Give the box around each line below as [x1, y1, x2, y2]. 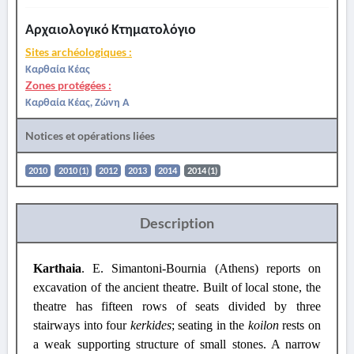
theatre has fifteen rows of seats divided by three [33, 299, 321, 313]
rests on [278, 318, 322, 332]
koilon [247, 318, 279, 332]
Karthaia [33, 262, 81, 275]
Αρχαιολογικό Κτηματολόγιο [25, 21, 196, 37]
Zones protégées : [25, 78, 111, 92]
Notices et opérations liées [25, 129, 155, 142]
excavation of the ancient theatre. [33, 281, 203, 294]
